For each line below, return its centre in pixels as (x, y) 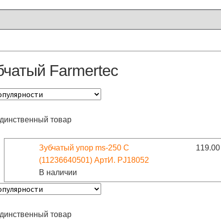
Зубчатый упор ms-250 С (84, 147)
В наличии (58, 172)
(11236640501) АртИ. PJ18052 (94, 160)
